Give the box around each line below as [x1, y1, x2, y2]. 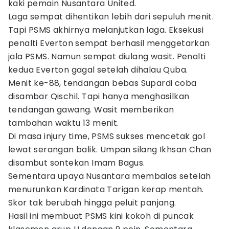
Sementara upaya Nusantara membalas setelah [8, 170, 211, 182]
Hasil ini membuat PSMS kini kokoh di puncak [8, 210, 194, 222]
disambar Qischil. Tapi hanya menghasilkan [8, 90, 190, 102]
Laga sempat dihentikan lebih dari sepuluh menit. [8, 11, 214, 22]
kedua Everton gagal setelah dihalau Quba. [8, 64, 188, 76]
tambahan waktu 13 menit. [8, 117, 119, 129]
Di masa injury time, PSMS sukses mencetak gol [8, 130, 205, 142]
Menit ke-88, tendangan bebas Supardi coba [8, 77, 197, 89]
